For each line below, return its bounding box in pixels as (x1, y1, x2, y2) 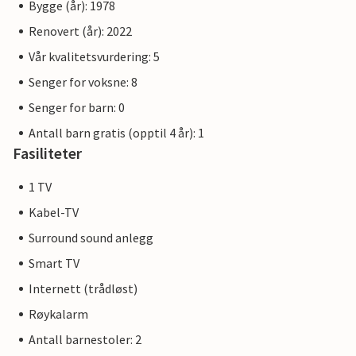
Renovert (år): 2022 (29, 23, 132, 39)
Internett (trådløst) (29, 281, 137, 296)
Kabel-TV (29, 204, 79, 220)
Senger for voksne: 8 (29, 74, 137, 90)
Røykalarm (29, 306, 88, 322)
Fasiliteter (13, 143, 82, 163)
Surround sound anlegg (29, 230, 153, 246)
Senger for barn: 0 (29, 99, 125, 115)
